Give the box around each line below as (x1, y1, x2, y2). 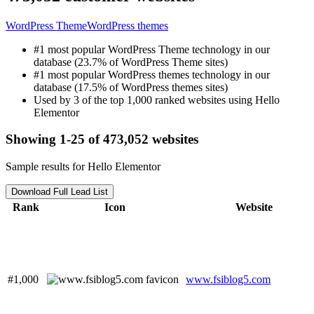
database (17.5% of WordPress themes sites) (34, 81, 228, 93)
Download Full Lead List (11, 186, 108, 198)
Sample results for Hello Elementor (6, 161, 161, 173)
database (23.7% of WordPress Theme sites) (34, 55, 228, 68)
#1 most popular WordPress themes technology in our (34, 68, 270, 81)
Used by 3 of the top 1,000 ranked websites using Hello (34, 93, 280, 106)
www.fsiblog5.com (186, 273, 271, 286)
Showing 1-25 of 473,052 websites (6, 132, 198, 147)
